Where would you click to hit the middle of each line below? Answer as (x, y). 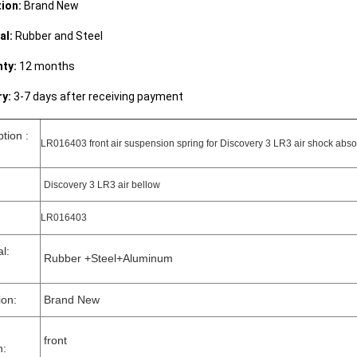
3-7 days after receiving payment (97, 96)
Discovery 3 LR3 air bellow (102, 185)
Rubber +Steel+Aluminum (107, 258)
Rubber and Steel (58, 36)
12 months (46, 66)
